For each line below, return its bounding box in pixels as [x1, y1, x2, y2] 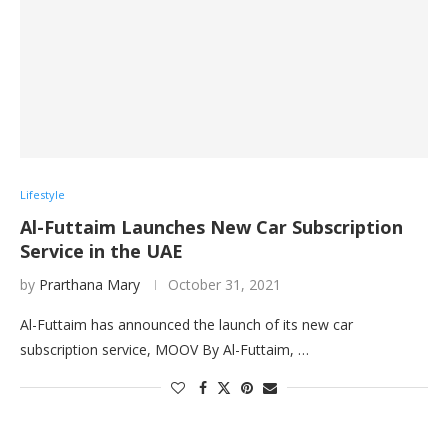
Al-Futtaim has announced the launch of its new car [20, 315, 353, 334]
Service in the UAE [20, 239, 183, 263]
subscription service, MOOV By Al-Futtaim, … [20, 340, 309, 359]
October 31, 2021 [168, 275, 281, 294]
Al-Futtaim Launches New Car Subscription [20, 215, 403, 239]
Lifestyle [20, 187, 65, 202]
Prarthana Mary [39, 275, 140, 294]
